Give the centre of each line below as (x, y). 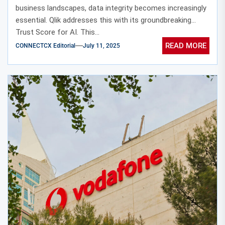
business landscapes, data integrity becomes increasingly (111, 8)
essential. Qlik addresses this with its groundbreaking (103, 20)
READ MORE (186, 46)
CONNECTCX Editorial (45, 46)
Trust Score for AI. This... (58, 32)
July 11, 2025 (101, 46)
